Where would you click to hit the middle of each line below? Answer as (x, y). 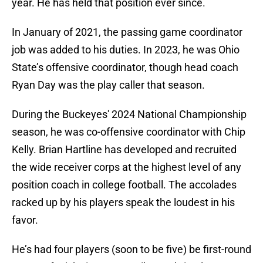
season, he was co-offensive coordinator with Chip (129, 132)
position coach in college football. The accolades (124, 185)
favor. (25, 220)
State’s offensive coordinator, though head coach (125, 68)
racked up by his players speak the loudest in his (123, 203)
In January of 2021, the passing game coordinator (127, 32)
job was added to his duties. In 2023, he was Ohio (126, 50)
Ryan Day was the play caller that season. (108, 85)
